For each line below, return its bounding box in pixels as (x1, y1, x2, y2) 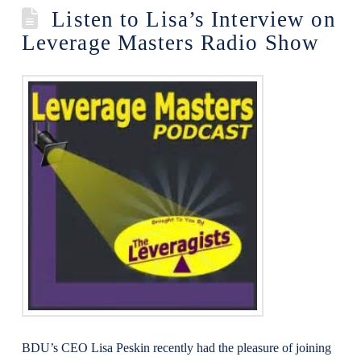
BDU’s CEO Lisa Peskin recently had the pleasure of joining (21, 341, 331, 355)
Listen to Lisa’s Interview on (52, 7, 336, 31)
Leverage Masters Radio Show (21, 31, 319, 55)
